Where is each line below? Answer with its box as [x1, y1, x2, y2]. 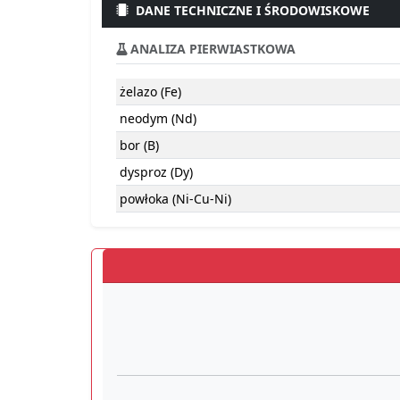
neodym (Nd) [120, 109, 196, 127]
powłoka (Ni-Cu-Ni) [120, 189, 231, 207]
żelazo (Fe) [120, 82, 181, 100]
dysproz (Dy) [120, 162, 193, 180]
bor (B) [120, 136, 159, 154]
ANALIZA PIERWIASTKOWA [127, 39, 296, 57]
